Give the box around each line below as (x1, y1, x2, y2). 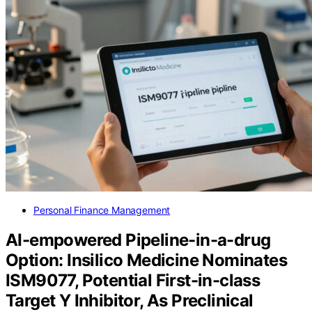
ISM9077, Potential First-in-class (6, 270, 260, 290)
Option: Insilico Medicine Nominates (6, 249, 287, 270)
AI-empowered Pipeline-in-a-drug (6, 229, 271, 250)
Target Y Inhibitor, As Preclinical (6, 290, 253, 311)
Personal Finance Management (33, 203, 171, 216)
